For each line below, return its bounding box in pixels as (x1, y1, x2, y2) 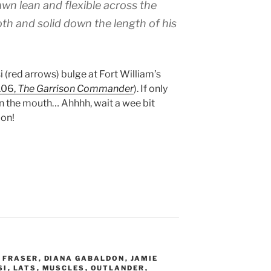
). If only (134, 82, 168, 94)
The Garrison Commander (18, 82, 134, 94)
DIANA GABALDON (44, 253, 125, 263)
